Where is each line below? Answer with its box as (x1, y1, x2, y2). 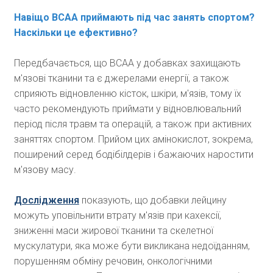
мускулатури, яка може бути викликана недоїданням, (13, 240, 250, 252)
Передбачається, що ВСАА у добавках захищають (13, 57, 241, 69)
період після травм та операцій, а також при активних (13, 118, 252, 130)
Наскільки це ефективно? (13, 27, 138, 39)
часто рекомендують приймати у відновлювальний (13, 103, 241, 115)
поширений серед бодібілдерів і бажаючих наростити (13, 149, 253, 161)
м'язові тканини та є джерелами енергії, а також (13, 73, 229, 85)
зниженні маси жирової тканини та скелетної (13, 225, 213, 237)
